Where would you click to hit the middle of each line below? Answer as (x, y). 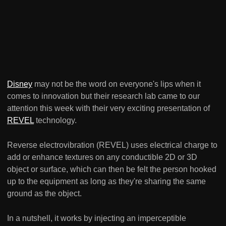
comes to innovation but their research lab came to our (103, 96)
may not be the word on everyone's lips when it (117, 84)
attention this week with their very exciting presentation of (108, 108)
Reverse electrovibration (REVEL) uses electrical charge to (112, 145)
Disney (20, 84)
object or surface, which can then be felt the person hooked (112, 169)
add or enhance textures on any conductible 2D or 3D (102, 157)
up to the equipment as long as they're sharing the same (106, 182)
